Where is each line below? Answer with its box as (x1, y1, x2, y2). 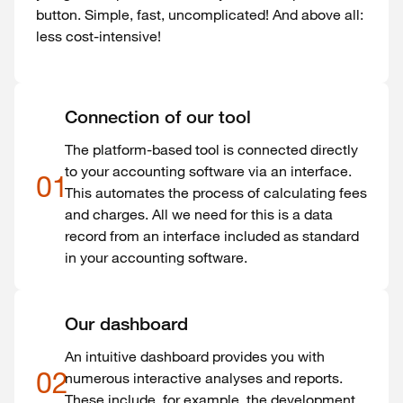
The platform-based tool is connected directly (65, 140, 358, 158)
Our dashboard (65, 313, 188, 335)
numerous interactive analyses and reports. (65, 369, 343, 387)
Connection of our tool (65, 106, 251, 128)
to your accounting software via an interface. (65, 162, 352, 180)
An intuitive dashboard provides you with (65, 347, 325, 365)
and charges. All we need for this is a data (65, 205, 333, 223)
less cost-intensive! (36, 27, 161, 45)
